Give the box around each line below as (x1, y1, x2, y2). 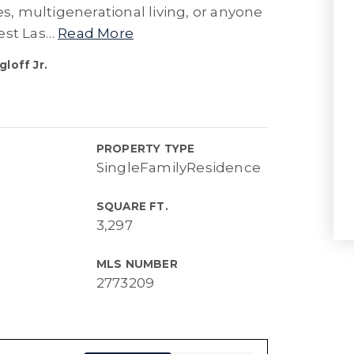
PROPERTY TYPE (96, 142, 195, 155)
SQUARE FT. (96, 200, 168, 213)
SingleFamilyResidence (96, 160, 262, 175)
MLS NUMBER (96, 258, 178, 270)
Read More (58, 25, 134, 41)
